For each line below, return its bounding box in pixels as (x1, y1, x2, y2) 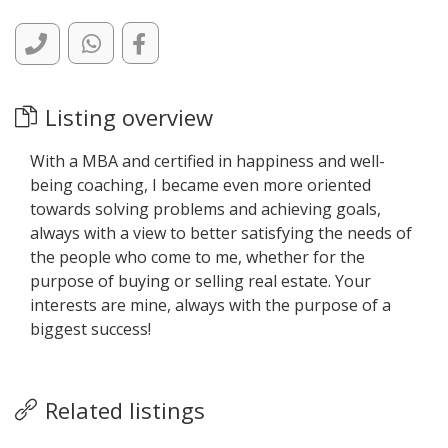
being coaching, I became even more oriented (30, 174, 371, 196)
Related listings (45, 395, 205, 425)
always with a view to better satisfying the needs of (30, 222, 412, 244)
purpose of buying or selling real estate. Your (30, 270, 371, 292)
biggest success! (30, 318, 151, 340)
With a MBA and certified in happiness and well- (30, 150, 385, 172)
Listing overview (45, 102, 213, 132)
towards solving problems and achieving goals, (30, 198, 381, 220)
